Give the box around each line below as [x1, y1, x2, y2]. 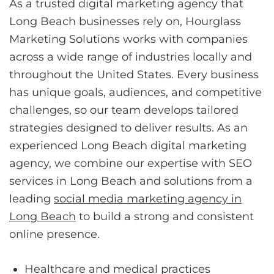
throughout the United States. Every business [9, 67, 259, 81]
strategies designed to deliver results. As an [9, 120, 248, 135]
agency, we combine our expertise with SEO [9, 156, 252, 170]
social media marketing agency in [54, 191, 242, 206]
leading [9, 191, 54, 206]
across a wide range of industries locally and [9, 50, 252, 64]
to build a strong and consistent [76, 209, 254, 223]
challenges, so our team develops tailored [9, 103, 239, 117]
